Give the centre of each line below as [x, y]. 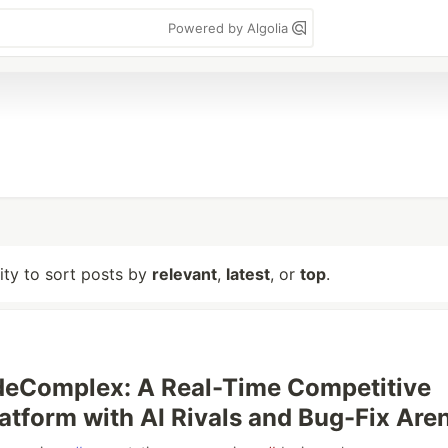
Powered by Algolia [230, 28]
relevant [184, 274]
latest [248, 274]
